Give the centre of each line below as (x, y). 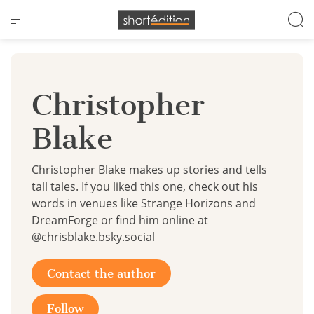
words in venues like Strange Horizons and (144, 203)
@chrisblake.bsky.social (93, 237)
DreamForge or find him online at (120, 220)
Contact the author (101, 273)
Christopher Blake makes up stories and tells (149, 170)
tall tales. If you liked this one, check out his (145, 186)
